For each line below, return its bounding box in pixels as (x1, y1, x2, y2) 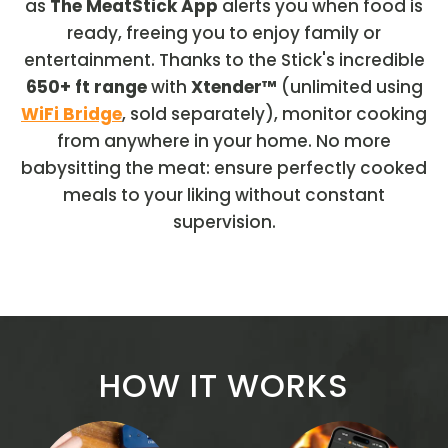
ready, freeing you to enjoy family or (67, 20, 381, 45)
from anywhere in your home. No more (57, 128, 391, 153)
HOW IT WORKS (99, 363, 349, 409)
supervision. (172, 209, 276, 234)
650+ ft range (25, 74, 147, 99)
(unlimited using (276, 74, 423, 99)
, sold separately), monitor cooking (122, 101, 427, 126)
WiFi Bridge (21, 101, 122, 126)
